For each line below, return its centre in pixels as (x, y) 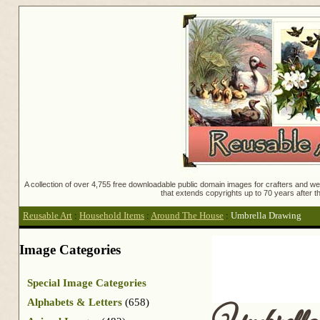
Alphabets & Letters (75, 302)
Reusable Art (47, 216)
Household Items (112, 216)
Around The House (187, 216)
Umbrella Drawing (266, 216)
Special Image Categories (87, 282)
